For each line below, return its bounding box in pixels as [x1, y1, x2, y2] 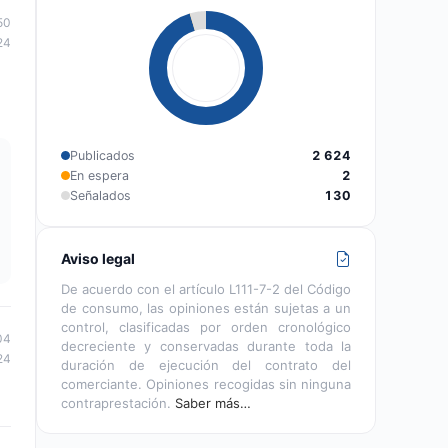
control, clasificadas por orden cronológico [61, 318, 351, 335]
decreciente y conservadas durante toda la [61, 337, 351, 354]
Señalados [70, 187, 131, 203]
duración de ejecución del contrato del [61, 356, 351, 373]
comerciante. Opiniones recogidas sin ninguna [61, 375, 351, 392]
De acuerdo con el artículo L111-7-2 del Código [61, 280, 351, 297]
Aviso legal [61, 249, 135, 267]
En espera [70, 167, 129, 183]
